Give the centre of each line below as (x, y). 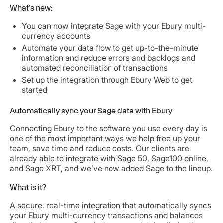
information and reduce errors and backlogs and (109, 57)
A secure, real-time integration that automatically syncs (111, 205)
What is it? (28, 187)
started (35, 89)
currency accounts (56, 36)
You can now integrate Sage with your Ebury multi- (114, 26)
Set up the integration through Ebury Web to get (107, 79)
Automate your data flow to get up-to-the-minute (110, 48)
